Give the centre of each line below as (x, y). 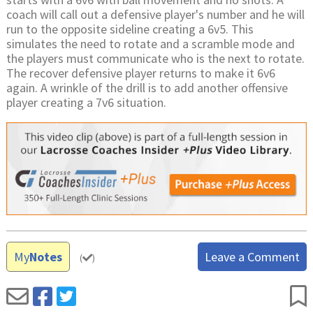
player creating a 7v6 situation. (86, 102)
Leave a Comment (253, 256)
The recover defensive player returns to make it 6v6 (140, 73)
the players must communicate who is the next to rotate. (155, 58)
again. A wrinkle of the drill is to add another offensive (147, 88)
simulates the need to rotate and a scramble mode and (150, 44)
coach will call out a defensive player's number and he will (155, 14)
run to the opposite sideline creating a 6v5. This (130, 29)
